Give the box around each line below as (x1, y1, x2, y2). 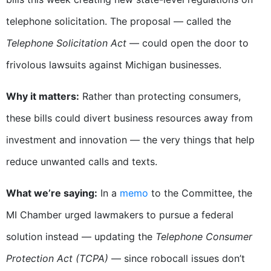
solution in (6, 230, 53, 243)
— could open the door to (126, 37, 249, 50)
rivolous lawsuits (10, 59, 86, 71)
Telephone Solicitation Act (6, 37, 126, 50)
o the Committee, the (155, 187, 252, 200)
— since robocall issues (108, 252, 222, 265)
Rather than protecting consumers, (79, 90, 241, 103)
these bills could (6, 112, 83, 125)
